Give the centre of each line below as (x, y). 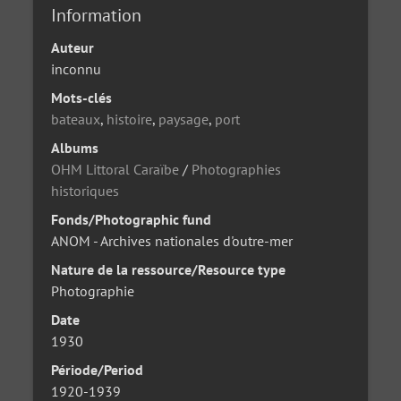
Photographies (237, 169)
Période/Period (98, 369)
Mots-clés (82, 97)
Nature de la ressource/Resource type (169, 269)
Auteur (73, 47)
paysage (184, 119)
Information (97, 15)
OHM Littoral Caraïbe (115, 169)
